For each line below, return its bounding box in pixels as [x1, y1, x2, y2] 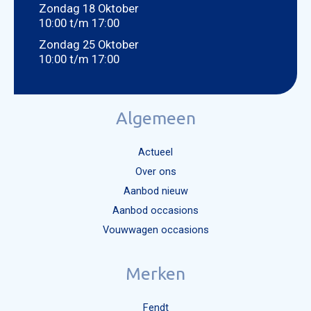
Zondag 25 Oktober [38, 38, 139, 52]
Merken [126, 264, 185, 284]
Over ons [135, 165, 176, 178]
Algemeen [115, 108, 196, 128]
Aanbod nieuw [123, 185, 188, 198]
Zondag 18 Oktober [38, 2, 139, 16]
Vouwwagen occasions [102, 224, 209, 237]
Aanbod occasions [112, 204, 199, 217]
